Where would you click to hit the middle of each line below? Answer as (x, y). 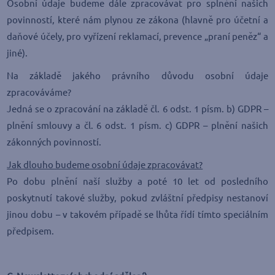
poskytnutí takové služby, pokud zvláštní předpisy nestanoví (137, 198)
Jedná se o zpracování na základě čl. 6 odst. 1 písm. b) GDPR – (137, 109)
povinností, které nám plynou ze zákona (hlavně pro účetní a (137, 20)
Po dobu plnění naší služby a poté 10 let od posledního (137, 181)
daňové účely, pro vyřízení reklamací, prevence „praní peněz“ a (137, 37)
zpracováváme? (39, 92)
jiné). (17, 53)
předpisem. (31, 231)
